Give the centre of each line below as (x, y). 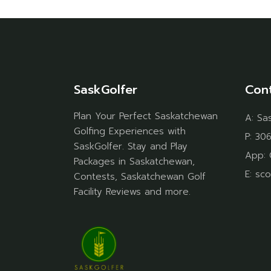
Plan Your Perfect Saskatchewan (146, 116)
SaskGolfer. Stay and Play (131, 147)
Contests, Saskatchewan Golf (140, 177)
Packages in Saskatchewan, (134, 162)
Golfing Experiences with (130, 132)
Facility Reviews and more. (132, 192)
